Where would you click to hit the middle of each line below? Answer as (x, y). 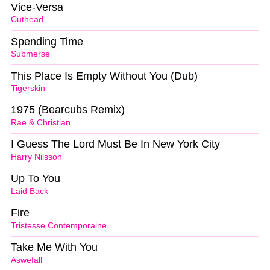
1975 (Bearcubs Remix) (68, 110)
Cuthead (27, 20)
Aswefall (27, 260)
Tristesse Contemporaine (59, 225)
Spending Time (47, 41)
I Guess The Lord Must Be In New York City (115, 144)
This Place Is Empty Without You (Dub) (104, 76)
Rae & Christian (41, 123)
